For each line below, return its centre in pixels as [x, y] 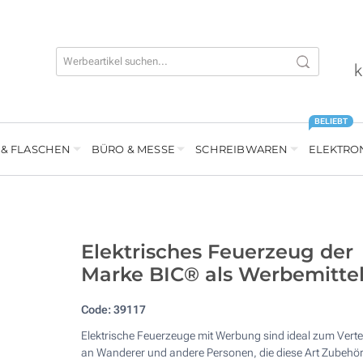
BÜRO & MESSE [133, 149]
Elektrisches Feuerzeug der [217, 252]
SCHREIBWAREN [242, 149]
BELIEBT [331, 122]
